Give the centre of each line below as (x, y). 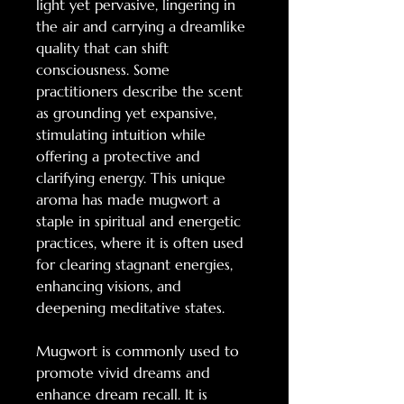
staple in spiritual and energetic (138, 221)
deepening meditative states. (130, 308)
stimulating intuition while (121, 134)
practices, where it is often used (140, 243)
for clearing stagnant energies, (134, 264)
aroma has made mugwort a (128, 199)
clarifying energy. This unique (131, 178)
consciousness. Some (103, 69)
